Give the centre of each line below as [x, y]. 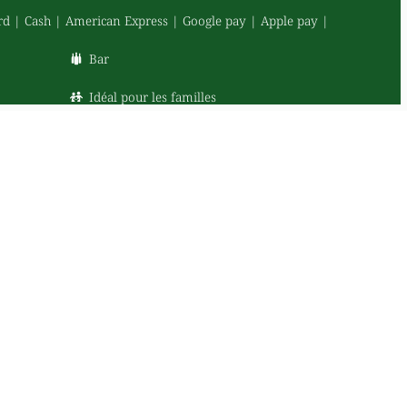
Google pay [214, 21]
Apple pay [289, 21]
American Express [116, 21]
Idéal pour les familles [152, 97]
